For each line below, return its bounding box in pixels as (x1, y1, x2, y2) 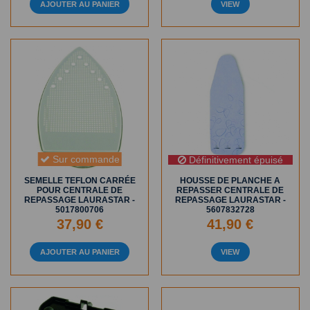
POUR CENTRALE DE (37, 185, 123, 196)
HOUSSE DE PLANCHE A (180, 176, 281, 186)
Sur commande (49, 154, 120, 165)
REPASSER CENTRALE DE (176, 185, 284, 196)
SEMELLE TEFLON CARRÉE (24, 176, 136, 186)
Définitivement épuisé (185, 154, 283, 165)
